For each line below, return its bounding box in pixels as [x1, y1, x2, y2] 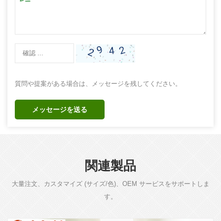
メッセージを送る [32, 105, 87, 113]
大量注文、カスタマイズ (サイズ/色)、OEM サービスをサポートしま [11, 180, 210, 187]
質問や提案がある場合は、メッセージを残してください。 [15, 79, 182, 87]
